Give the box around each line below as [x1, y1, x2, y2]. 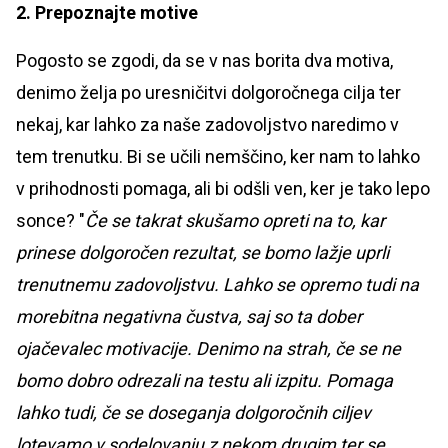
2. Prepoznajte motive [16, 2, 198, 24]
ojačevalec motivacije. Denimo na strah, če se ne [16, 338, 401, 360]
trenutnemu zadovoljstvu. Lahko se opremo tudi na [16, 274, 419, 296]
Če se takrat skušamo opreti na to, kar [85, 210, 385, 232]
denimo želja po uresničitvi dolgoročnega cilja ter [16, 82, 401, 104]
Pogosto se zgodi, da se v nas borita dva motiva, [16, 50, 393, 72]
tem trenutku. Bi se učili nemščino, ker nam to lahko [16, 146, 420, 168]
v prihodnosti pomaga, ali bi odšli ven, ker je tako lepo [16, 178, 430, 200]
